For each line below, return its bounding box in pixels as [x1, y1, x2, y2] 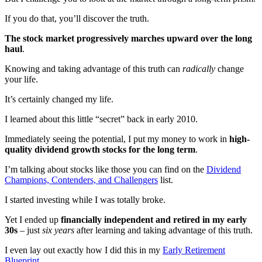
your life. [5, 74, 38, 84]
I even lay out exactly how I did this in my [5, 244, 163, 255]
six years [42, 225, 74, 235]
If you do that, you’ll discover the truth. [5, 13, 149, 23]
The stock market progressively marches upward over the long [5, 33, 252, 43]
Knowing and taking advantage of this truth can [5, 63, 182, 74]
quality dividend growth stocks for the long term [5, 144, 195, 154]
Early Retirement [163, 244, 225, 255]
